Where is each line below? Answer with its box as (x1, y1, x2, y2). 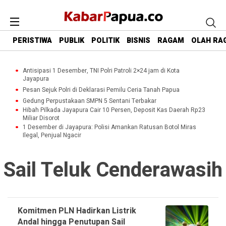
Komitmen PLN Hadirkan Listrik (18, 205, 136, 217)
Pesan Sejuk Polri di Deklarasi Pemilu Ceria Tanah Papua (23, 85, 180, 94)
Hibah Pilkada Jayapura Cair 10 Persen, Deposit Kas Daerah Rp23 (23, 105, 205, 115)
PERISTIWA (13, 35, 52, 46)
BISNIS (127, 35, 150, 46)
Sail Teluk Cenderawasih (4, 155, 222, 185)
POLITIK (91, 35, 120, 46)
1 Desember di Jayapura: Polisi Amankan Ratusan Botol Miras (23, 123, 196, 132)
